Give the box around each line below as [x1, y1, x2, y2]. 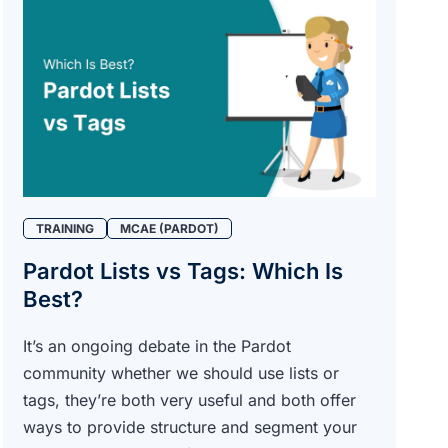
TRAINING [35, 220, 94, 236]
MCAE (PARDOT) [119, 220, 219, 236]
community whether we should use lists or [22, 362, 339, 383]
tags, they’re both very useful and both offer [22, 389, 356, 410]
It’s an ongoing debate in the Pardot [22, 335, 291, 356]
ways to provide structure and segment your [22, 416, 357, 437]
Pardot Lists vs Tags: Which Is [22, 257, 343, 284]
